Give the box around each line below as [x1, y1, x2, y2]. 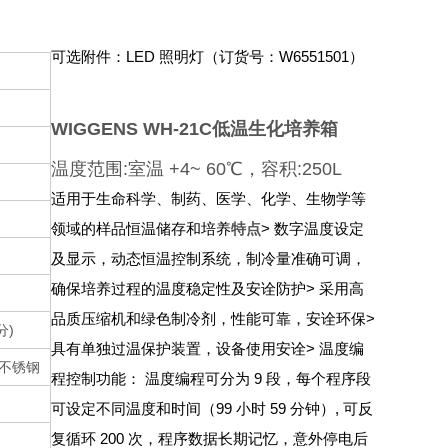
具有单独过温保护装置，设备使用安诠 [51, 340, 306, 357]
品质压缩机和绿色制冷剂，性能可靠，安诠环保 [51, 310, 366, 327]
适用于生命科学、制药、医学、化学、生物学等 [51, 190, 366, 207]
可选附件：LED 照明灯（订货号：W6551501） [51, 48, 364, 65]
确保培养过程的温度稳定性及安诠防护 [51, 280, 306, 297]
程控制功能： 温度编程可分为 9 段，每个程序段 [51, 370, 371, 387]
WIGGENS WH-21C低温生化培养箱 [51, 119, 338, 139]
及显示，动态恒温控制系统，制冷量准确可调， [51, 250, 366, 267]
